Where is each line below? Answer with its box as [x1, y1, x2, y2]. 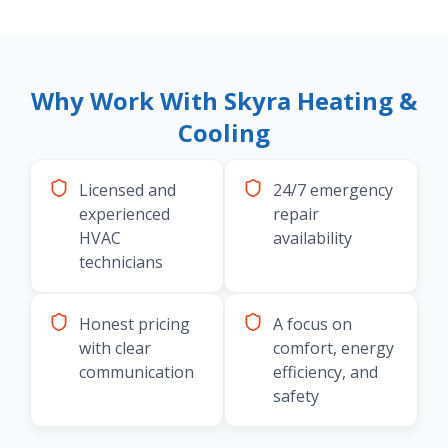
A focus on [273, 313, 352, 336]
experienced [79, 203, 170, 226]
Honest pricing [79, 313, 190, 336]
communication [79, 361, 194, 384]
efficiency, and [273, 361, 378, 384]
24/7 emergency [273, 179, 393, 202]
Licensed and [79, 179, 176, 202]
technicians [79, 251, 163, 274]
